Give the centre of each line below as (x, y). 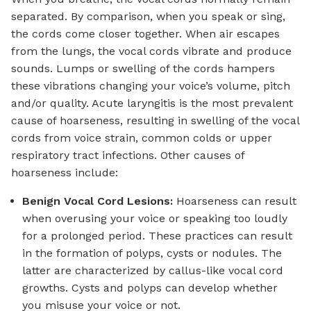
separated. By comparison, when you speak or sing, (148, 16)
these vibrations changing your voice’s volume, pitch (151, 85)
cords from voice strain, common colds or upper (142, 137)
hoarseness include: (65, 172)
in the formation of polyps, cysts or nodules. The (152, 253)
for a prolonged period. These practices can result (157, 235)
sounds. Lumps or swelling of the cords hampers (143, 68)
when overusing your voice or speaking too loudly (155, 218)
